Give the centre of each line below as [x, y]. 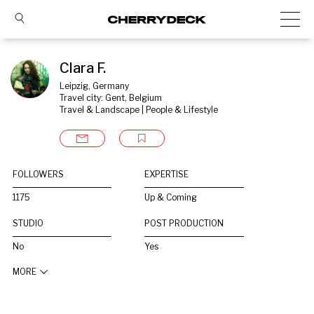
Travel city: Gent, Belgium [111, 98]
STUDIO [28, 223]
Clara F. [83, 68]
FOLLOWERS [38, 174]
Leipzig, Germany [94, 86]
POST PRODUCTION [184, 223]
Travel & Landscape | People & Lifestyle [139, 110]
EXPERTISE [167, 174]
